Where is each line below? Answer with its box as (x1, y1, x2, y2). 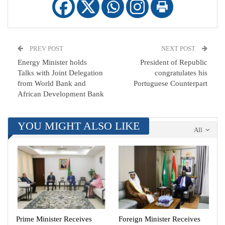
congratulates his (155, 69, 207, 77)
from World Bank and (18, 79, 86, 88)
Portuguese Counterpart (134, 79, 207, 88)
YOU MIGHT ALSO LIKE (18, 120, 140, 133)
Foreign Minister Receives (119, 215, 200, 223)
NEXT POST (161, 45, 197, 53)
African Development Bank (18, 90, 104, 98)
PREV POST (28, 45, 63, 53)
